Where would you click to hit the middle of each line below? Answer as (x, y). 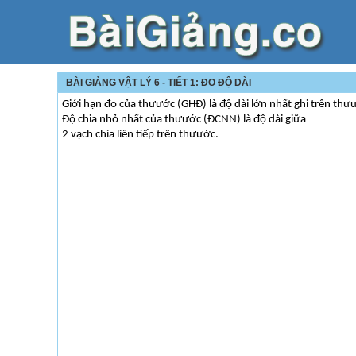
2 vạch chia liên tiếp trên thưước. (140, 135)
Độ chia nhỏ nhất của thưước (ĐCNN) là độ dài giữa (184, 120)
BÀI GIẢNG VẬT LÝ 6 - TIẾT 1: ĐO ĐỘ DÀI (159, 83)
